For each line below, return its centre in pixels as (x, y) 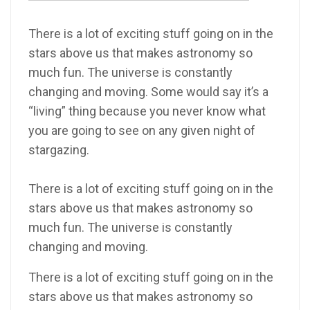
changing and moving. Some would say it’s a (148, 92)
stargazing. (59, 150)
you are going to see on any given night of (142, 131)
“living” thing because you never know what (147, 111)
